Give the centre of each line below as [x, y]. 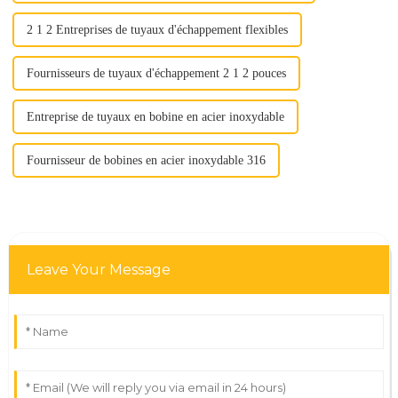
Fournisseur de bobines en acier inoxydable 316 [146, 161]
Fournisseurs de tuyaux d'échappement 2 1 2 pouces [156, 74]
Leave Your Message [98, 270]
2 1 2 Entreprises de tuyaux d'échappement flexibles [157, 30]
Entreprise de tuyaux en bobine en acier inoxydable [155, 117]
